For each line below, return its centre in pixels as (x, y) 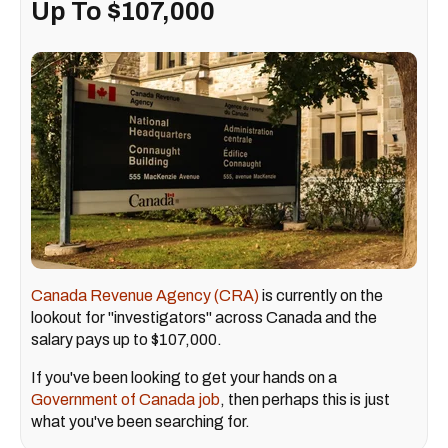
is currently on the (321, 295)
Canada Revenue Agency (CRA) (145, 295)
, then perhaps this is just (305, 399)
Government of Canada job (125, 399)
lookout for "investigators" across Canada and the (204, 317)
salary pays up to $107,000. (126, 339)
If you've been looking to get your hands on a (184, 377)
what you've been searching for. (140, 421)
